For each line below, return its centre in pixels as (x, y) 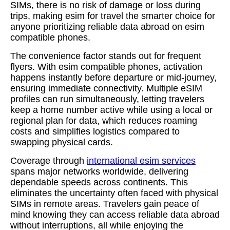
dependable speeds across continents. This (99, 182)
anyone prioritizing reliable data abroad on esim (107, 27)
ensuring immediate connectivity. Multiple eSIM (106, 88)
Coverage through (49, 161)
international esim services (141, 161)
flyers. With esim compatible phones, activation (106, 67)
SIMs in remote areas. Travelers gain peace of (105, 204)
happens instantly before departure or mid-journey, (113, 78)
